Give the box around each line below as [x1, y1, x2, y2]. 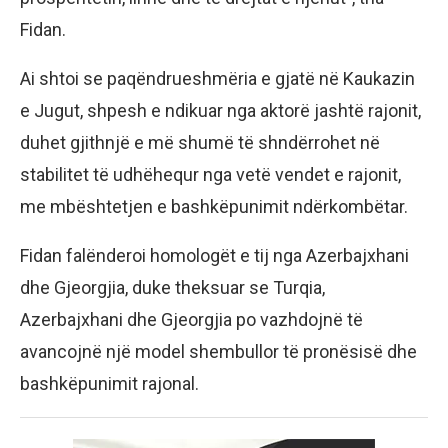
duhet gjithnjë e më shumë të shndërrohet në [20, 131, 380, 153]
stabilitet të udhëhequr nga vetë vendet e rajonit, [20, 163, 401, 185]
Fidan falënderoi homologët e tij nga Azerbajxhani [20, 244, 409, 266]
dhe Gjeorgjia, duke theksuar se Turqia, [20, 276, 325, 298]
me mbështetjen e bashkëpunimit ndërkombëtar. [20, 195, 408, 217]
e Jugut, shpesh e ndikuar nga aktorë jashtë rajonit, [20, 99, 421, 121]
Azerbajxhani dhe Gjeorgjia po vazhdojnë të [20, 308, 363, 330]
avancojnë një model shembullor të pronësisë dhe [20, 340, 417, 362]
